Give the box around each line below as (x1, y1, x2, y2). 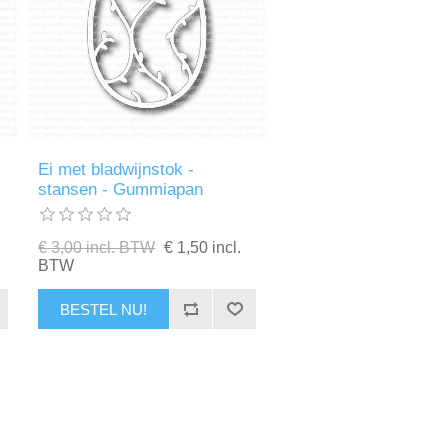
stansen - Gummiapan (38, 180, 204, 200)
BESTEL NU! (60, 300, 148, 318)
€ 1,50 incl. (164, 239, 242, 257)
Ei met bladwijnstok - (38, 160, 195, 180)
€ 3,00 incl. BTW (38, 239, 156, 257)
